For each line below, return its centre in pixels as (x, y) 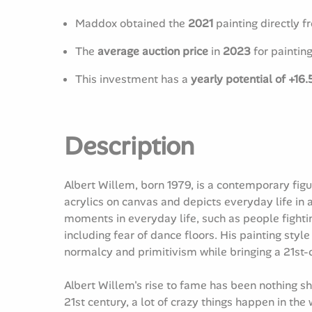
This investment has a (133, 79)
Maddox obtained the (132, 23)
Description (129, 146)
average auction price (153, 51)
